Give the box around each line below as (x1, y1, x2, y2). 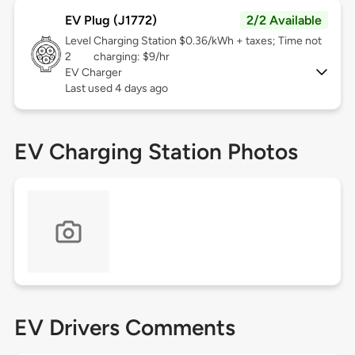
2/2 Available (246, 13, 323, 29)
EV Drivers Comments (13, 314, 235, 342)
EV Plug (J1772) (64, 13, 157, 29)
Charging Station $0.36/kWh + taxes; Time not (93, 34, 322, 48)
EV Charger (64, 66, 122, 80)
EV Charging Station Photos (13, 138, 298, 166)
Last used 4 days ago (64, 82, 168, 96)
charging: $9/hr (93, 50, 170, 64)
